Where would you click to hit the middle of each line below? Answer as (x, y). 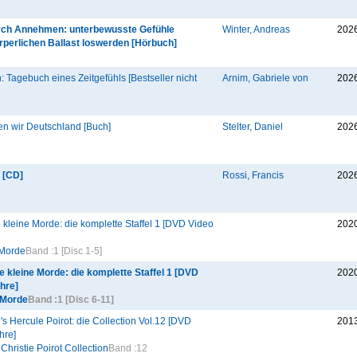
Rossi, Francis (253, 175)
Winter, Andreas (256, 29)
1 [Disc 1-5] (78, 251)
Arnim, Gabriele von (265, 78)
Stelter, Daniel (253, 127)
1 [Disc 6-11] (86, 300)
